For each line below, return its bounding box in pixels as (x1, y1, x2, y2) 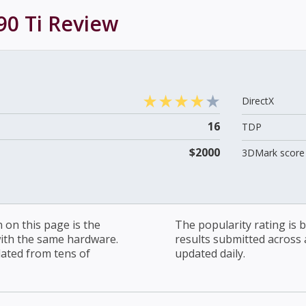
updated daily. (175, 245, 245, 261)
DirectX (241, 94, 274, 107)
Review (42, 10, 118, 38)
